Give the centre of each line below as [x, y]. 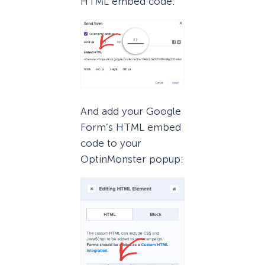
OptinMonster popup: [132, 159]
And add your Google [131, 111]
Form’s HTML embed [131, 127]
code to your [111, 143]
